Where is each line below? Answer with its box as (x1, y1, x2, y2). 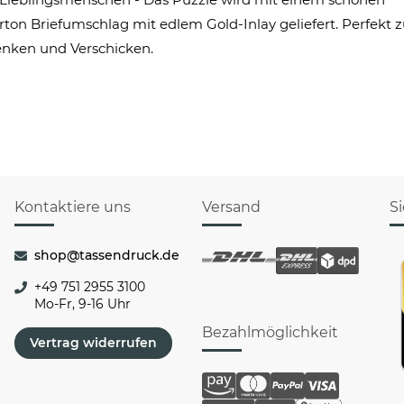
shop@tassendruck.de (33, 247, 179, 263)
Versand (201, 198, 261, 216)
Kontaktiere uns (14, 198, 131, 216)
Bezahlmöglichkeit (201, 323, 338, 341)
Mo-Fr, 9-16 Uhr (33, 296, 131, 312)
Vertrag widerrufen (29, 335, 157, 351)
